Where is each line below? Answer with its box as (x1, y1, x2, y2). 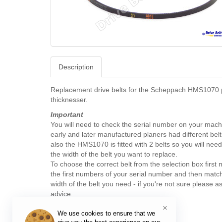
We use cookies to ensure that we (57, 210, 155, 217)
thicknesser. (51, 96, 88, 104)
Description (58, 63, 94, 71)
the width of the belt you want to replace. (51, 150, 177, 158)
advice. (51, 190, 73, 198)
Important (51, 111, 83, 118)
